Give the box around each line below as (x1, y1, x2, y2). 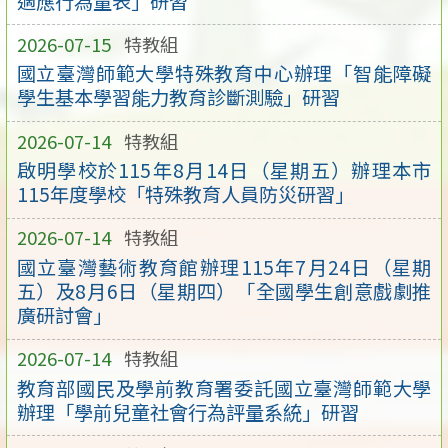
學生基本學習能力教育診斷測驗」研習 (16, 83, 340, 112)
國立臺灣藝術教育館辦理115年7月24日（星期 (16, 253, 432, 282)
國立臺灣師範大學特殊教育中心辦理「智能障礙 (16, 59, 432, 88)
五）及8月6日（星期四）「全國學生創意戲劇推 (16, 277, 432, 306)
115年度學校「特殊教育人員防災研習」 (16, 180, 354, 209)
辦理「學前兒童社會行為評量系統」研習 (16, 397, 359, 426)
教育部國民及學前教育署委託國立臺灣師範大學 (16, 373, 432, 402)
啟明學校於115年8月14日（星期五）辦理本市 (16, 156, 432, 185)
